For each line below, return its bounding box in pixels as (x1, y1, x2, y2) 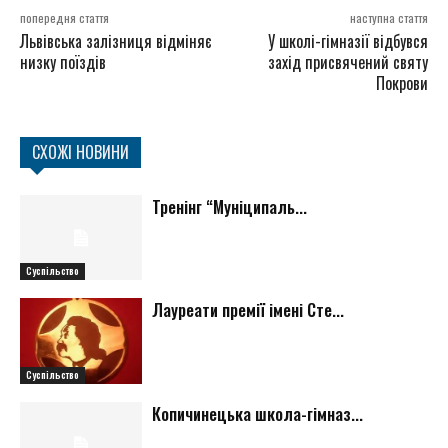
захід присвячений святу (267, 49, 428, 74)
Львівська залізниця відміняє (20, 28, 212, 53)
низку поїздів (20, 49, 106, 74)
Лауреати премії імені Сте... (152, 297, 345, 323)
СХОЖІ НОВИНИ (32, 139, 129, 164)
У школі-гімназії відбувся (267, 28, 428, 53)
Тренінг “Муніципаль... (152, 193, 308, 219)
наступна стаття (349, 8, 428, 26)
